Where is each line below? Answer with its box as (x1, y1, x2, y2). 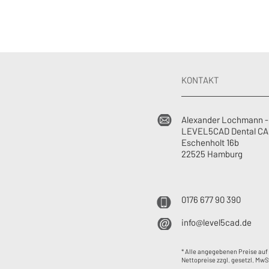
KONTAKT (181, 74, 219, 85)
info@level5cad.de (181, 217, 252, 228)
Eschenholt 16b (181, 137, 239, 148)
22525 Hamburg (181, 148, 243, 159)
